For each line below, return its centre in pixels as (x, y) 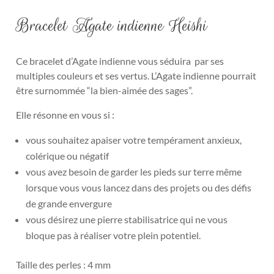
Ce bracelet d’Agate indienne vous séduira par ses (120, 61)
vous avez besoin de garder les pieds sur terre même (134, 171)
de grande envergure (69, 203)
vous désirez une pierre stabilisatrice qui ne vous (127, 219)
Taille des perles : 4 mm (64, 264)
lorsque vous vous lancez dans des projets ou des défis (139, 187)
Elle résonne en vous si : (65, 114)
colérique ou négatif (68, 155)
